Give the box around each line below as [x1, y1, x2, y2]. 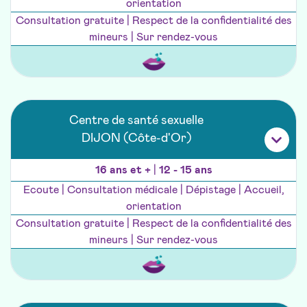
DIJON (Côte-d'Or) [81, 132, 192, 145]
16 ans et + [95, 164, 153, 176]
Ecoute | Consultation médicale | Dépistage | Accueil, [23, 184, 284, 196]
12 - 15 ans [158, 164, 212, 176]
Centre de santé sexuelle [69, 114, 204, 127]
